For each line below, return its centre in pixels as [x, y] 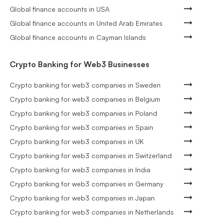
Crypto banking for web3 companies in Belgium [85, 99]
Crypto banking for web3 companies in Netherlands [92, 212]
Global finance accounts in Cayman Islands [78, 37]
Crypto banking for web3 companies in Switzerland [91, 155]
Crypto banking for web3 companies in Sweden [85, 85]
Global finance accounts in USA [60, 9]
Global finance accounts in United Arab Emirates [86, 23]
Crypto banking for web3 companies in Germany [87, 183]
